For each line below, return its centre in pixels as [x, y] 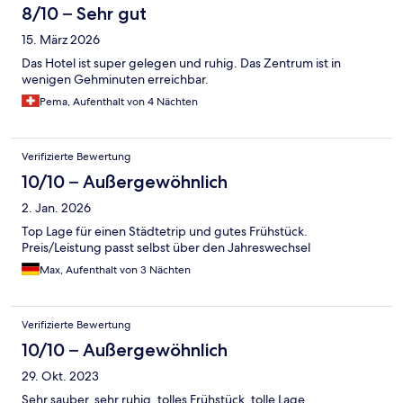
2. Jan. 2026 [56, 207]
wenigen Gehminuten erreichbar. [115, 79]
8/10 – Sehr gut [84, 13]
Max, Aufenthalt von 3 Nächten [115, 269]
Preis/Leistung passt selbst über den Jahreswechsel [166, 247]
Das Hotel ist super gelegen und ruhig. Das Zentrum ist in [181, 63]
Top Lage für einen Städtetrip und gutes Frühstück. [165, 231]
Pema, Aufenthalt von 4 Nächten [119, 101]
